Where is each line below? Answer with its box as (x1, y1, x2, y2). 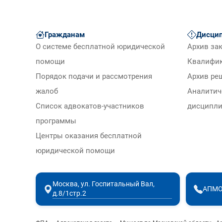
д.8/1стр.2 (53, 189, 86, 198)
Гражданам (45, 30, 85, 40)
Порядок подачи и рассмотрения (36, 72, 152, 81)
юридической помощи (36, 147, 115, 156)
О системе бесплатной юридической (36, 43, 165, 52)
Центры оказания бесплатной (36, 132, 142, 141)
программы (36, 117, 76, 126)
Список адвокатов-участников (36, 102, 144, 111)
